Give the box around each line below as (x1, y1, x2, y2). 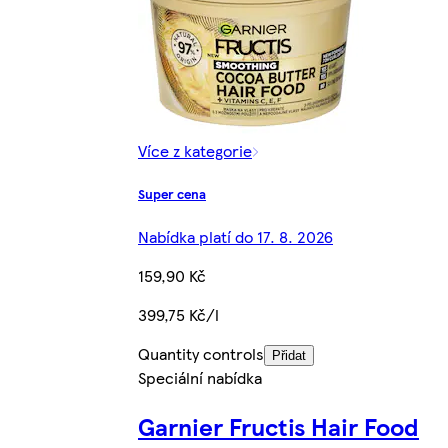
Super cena (138, 184, 206, 204)
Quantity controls (138, 342, 264, 366)
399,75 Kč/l (138, 303, 219, 327)
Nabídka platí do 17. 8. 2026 (138, 225, 333, 249)
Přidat (272, 348, 306, 364)
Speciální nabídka (138, 366, 262, 390)
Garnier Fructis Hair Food (138, 409, 419, 444)
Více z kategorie (138, 138, 252, 162)
